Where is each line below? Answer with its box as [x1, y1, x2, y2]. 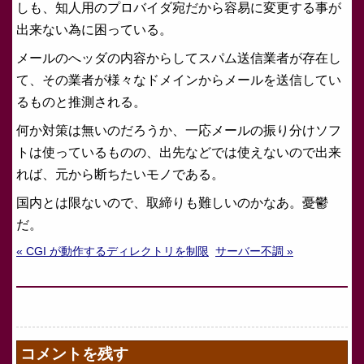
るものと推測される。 [16, 95, 146, 109]
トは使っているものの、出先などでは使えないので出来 [16, 145, 341, 159]
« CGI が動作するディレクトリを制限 [16, 245, 209, 258]
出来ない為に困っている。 [16, 23, 172, 37]
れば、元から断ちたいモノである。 [16, 167, 224, 181]
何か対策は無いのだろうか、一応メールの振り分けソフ [16, 123, 341, 137]
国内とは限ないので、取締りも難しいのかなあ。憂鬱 [16, 196, 328, 210]
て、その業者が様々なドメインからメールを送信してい [16, 73, 341, 87]
